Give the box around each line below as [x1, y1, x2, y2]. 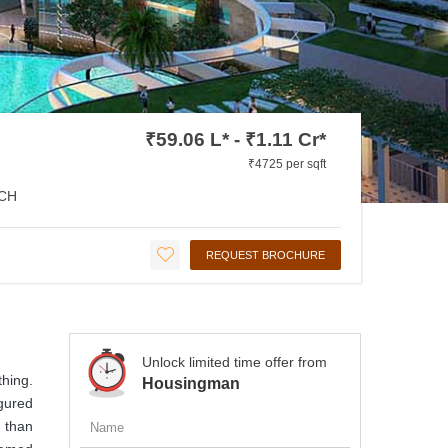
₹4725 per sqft [248, 156, 326, 171]
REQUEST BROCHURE [206, 248, 325, 261]
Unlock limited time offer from [141, 353, 327, 370]
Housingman [141, 374, 240, 392]
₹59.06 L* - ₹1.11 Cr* [145, 128, 326, 150]
